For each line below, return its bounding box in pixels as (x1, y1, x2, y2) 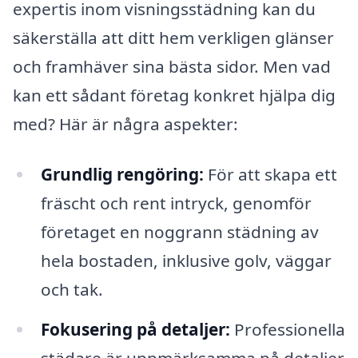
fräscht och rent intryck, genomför (40, 192, 312, 215)
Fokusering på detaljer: (40, 318, 230, 341)
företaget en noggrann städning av (40, 221, 319, 244)
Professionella (229, 318, 345, 341)
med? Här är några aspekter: (13, 112, 238, 135)
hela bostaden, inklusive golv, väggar (40, 249, 332, 272)
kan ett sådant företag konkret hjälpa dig (13, 83, 336, 106)
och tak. (40, 278, 103, 301)
